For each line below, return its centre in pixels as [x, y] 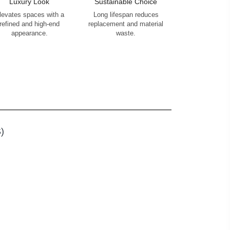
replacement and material [126, 24]
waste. [126, 33]
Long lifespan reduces [126, 15]
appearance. [29, 33]
